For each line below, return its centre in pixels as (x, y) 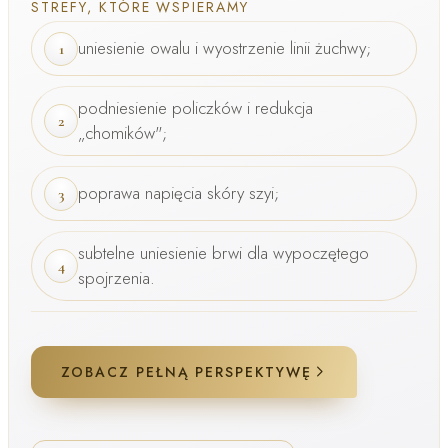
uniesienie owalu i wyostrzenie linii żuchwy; (224, 47)
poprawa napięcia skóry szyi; (178, 192)
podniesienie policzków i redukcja (195, 107)
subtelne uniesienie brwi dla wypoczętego (223, 252)
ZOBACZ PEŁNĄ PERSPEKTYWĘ (187, 371)
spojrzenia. (116, 277)
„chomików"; (122, 132)
